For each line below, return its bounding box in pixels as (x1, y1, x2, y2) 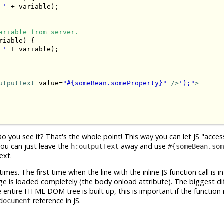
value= (35, 79, 63, 87)
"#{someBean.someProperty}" (63, 79, 167, 87)
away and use (119, 141, 168, 151)
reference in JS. (31, 196, 81, 206)
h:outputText (71, 142, 119, 150)
